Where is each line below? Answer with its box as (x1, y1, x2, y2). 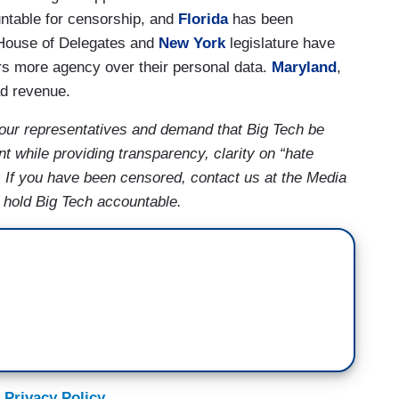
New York (159, 34, 225, 52)
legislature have (225, 34, 335, 52)
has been (228, 10, 293, 28)
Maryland (272, 58, 337, 76)
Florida (178, 10, 228, 28)
